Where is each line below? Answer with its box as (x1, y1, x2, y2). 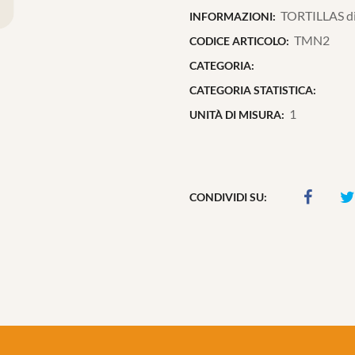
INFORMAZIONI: (189, 10, 276, 23)
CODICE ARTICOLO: (189, 34, 289, 48)
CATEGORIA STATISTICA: (189, 83, 316, 97)
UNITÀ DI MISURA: (189, 108, 284, 121)
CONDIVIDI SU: (189, 189, 267, 204)
